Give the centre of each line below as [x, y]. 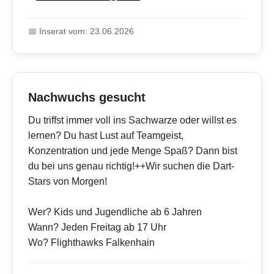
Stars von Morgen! [68, 182]
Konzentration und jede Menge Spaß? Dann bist [133, 151]
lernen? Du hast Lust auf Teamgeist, [106, 136]
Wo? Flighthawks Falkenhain [91, 243]
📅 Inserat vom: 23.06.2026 [81, 31]
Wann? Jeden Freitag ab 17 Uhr [97, 228]
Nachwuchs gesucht [87, 98]
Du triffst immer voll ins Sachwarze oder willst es [132, 120]
